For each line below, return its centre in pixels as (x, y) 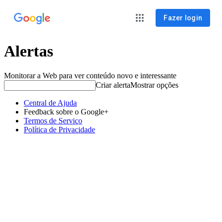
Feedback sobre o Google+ (66, 111)
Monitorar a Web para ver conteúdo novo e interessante (90, 75)
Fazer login (183, 18)
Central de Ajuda (50, 103)
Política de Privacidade (59, 129)
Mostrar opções (154, 85)
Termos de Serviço (53, 120)
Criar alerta (113, 85)
